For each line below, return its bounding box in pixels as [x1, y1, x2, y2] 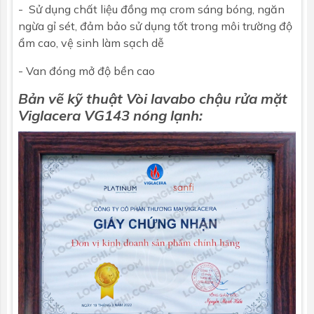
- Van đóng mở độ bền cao [18, 63, 155, 78]
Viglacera [18, 106, 81, 124]
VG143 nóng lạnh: [81, 106, 203, 124]
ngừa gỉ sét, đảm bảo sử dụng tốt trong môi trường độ [18, 18, 292, 33]
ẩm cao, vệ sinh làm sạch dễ [18, 35, 164, 50]
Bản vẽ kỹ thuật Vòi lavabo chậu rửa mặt [18, 89, 287, 107]
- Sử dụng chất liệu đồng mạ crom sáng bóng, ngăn [18, 1, 285, 16]
